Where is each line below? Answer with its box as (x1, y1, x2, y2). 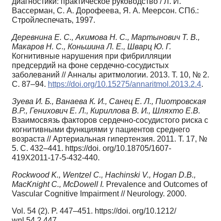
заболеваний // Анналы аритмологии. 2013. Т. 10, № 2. (12, 70, 209, 79)
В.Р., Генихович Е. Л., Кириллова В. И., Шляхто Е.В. (12, 106, 200, 115)
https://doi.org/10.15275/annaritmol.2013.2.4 (48, 79, 201, 88)
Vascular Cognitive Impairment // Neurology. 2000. (12, 189, 186, 198)
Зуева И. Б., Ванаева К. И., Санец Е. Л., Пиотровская (12, 97, 206, 106)
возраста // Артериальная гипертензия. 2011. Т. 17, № (12, 134, 207, 143)
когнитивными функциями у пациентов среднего (12, 125, 190, 134)
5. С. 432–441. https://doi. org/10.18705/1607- (12, 144, 171, 152)
